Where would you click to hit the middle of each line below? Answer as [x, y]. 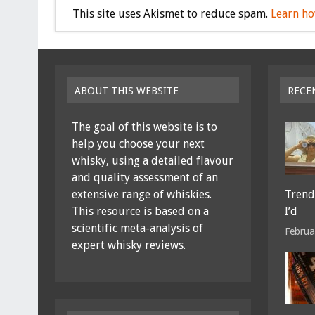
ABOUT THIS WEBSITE [127, 90]
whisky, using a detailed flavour [152, 160]
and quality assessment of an [144, 177]
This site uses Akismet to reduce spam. [171, 14]
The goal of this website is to [144, 127]
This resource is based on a [140, 211]
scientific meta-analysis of [137, 228]
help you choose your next [138, 143]
